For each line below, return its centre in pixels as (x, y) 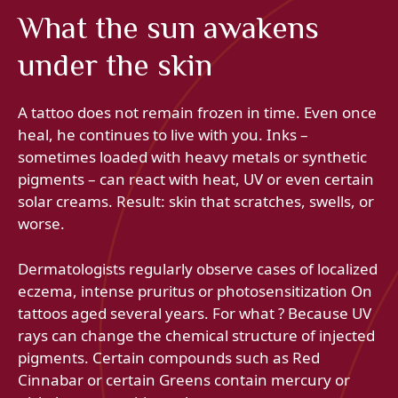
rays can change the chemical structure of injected (196, 335)
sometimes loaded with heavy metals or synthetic (192, 157)
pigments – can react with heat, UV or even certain (196, 179)
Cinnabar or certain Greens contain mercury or (184, 379)
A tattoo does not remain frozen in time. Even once (197, 113)
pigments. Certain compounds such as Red (169, 357)
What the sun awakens (168, 28)
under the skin (115, 65)
